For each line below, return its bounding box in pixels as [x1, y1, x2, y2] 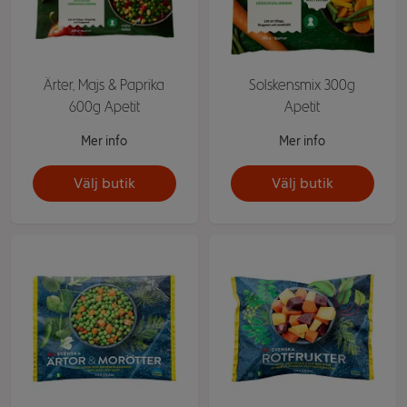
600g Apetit [68, 97, 140, 115]
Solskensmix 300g [249, 75, 356, 94]
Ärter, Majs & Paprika [44, 75, 165, 94]
